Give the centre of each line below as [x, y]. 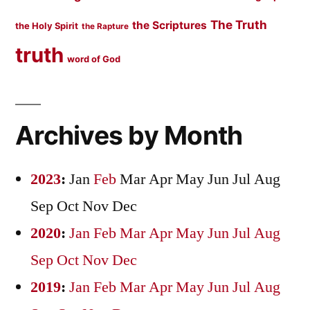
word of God [94, 59]
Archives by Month [129, 136]
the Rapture [105, 27]
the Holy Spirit [47, 26]
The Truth [239, 25]
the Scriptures [170, 26]
